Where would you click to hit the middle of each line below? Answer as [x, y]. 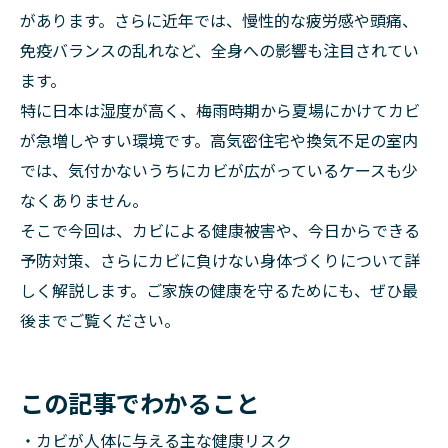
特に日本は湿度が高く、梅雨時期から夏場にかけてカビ [220, 110]
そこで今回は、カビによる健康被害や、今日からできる [220, 230]
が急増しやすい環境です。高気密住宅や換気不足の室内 [219, 140]
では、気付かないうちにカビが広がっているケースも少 [219, 170]
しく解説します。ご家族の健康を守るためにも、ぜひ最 [219, 290]
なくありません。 [84, 200]
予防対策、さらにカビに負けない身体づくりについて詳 [220, 260]
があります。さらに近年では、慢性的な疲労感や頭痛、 [219, 20]
